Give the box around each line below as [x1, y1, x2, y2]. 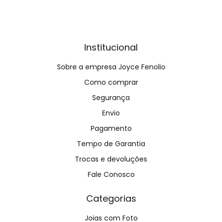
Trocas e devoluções [75, 154, 147, 165]
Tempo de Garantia [77, 139, 145, 149]
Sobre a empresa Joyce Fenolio [56, 62, 166, 72]
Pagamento [90, 123, 132, 134]
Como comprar [84, 77, 138, 88]
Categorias [86, 192, 136, 205]
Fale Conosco [87, 169, 135, 180]
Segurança [92, 93, 130, 103]
